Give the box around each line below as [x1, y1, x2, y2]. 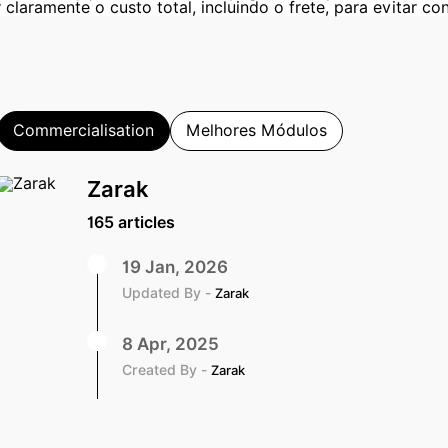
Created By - [122, 361, 211, 378]
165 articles [87, 212, 175, 232]
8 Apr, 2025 [122, 333, 219, 354]
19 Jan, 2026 [122, 256, 228, 277]
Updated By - [122, 284, 215, 301]
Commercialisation [13, 120, 154, 140]
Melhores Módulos [186, 120, 327, 140]
